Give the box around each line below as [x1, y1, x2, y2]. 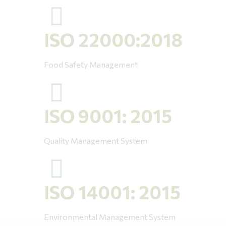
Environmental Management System [44, 211, 176, 221]
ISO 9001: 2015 [44, 104, 172, 127]
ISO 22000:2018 [44, 28, 183, 50]
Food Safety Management [44, 59, 138, 69]
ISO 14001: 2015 [44, 180, 181, 203]
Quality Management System [44, 135, 147, 145]
